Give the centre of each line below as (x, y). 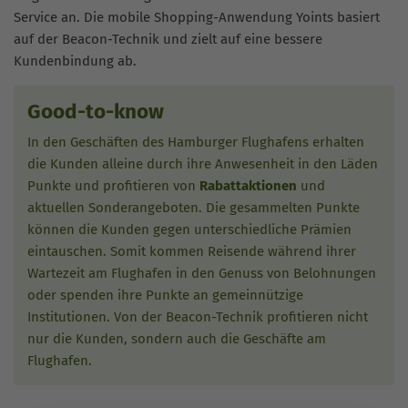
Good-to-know (96, 111)
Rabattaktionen (248, 186)
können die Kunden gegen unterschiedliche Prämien (189, 230)
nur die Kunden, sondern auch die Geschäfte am (177, 339)
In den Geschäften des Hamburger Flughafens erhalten (196, 143)
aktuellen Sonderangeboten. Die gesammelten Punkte (194, 208)
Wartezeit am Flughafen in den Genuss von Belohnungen (202, 274)
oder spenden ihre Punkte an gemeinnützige (165, 296)
